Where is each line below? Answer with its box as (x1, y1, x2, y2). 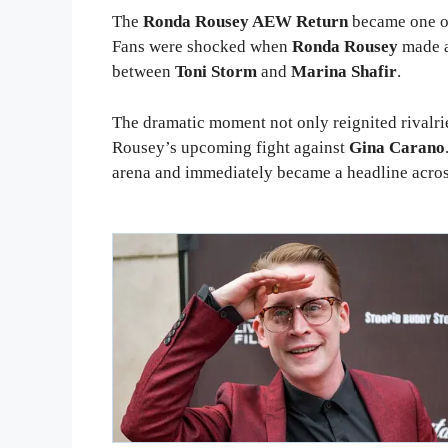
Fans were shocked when (112, 37, 292, 57)
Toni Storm (175, 62, 257, 82)
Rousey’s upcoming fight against (112, 137, 349, 157)
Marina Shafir (291, 62, 397, 82)
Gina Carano (349, 137, 445, 157)
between (112, 62, 175, 82)
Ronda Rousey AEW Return (143, 12, 348, 32)
